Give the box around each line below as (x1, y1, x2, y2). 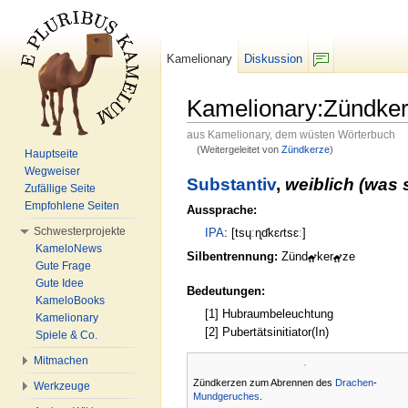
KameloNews (36, 242, 102, 255)
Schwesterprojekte (34, 225, 126, 238)
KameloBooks (36, 294, 105, 307)
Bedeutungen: (187, 283, 265, 298)
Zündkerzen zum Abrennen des (193, 377, 335, 389)
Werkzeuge (34, 380, 90, 393)
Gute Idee (36, 277, 84, 290)
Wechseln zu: (187, 153, 262, 168)
